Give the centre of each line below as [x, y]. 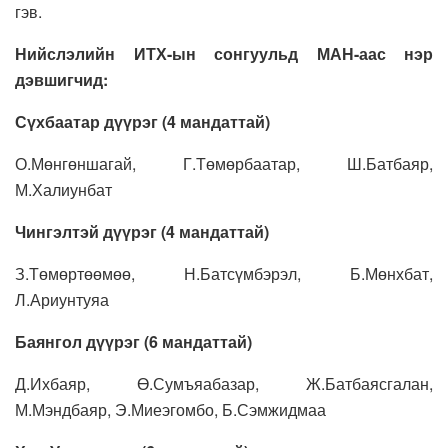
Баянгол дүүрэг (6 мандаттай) [135, 342]
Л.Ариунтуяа [62, 300]
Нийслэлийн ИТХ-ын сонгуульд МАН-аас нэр [224, 54]
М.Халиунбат [63, 190]
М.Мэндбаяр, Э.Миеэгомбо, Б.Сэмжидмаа [170, 410]
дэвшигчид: [61, 80]
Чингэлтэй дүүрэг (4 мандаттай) [144, 232]
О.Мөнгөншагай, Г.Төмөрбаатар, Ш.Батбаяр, [224, 164]
